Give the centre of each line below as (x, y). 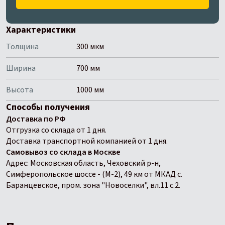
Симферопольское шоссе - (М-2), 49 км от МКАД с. (94, 174)
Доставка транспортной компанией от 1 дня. (87, 141)
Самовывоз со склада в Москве (63, 152)
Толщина (22, 47)
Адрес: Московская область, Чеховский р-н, (83, 163)
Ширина (21, 68)
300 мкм (90, 47)
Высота (20, 90)
